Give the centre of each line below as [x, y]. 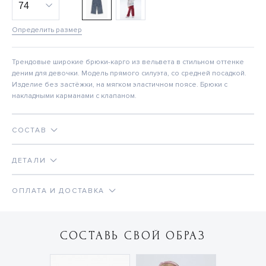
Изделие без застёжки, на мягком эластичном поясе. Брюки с [120, 85]
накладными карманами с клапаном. [74, 96]
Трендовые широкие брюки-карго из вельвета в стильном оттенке [128, 62]
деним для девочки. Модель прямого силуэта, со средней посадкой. [129, 74]
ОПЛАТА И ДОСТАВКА [58, 191]
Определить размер [47, 30]
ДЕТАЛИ [29, 161]
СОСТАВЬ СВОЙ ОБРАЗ [133, 236]
